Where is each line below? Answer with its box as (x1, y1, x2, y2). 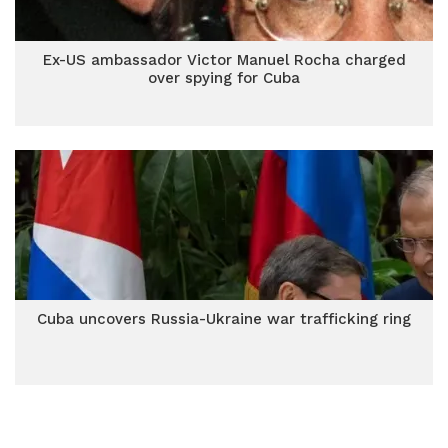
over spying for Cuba (148, 69, 300, 87)
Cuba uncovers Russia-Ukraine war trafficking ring (37, 310, 411, 328)
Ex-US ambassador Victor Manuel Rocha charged (42, 51, 406, 69)
